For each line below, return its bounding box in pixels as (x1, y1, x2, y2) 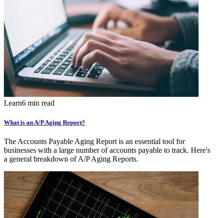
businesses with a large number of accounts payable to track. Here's (4, 145, 210, 154)
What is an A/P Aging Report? (4, 118, 85, 126)
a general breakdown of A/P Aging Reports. (4, 154, 138, 163)
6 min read (22, 99, 54, 108)
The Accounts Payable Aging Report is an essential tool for (4, 137, 185, 145)
